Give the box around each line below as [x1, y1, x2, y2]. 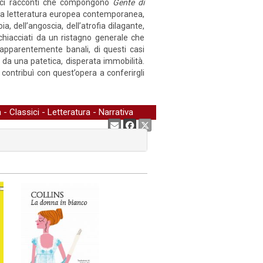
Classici [9, 107, 39, 117]
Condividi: [65, 119, 108, 130]
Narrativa [99, 107, 133, 117]
